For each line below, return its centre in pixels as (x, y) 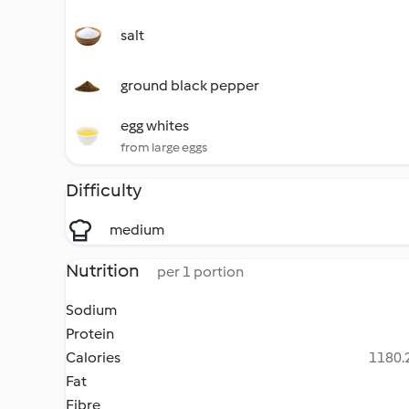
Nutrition (104, 270)
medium (137, 230)
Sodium (91, 310)
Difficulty (104, 190)
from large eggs (164, 147)
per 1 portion (200, 272)
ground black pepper (190, 85)
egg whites (155, 126)
